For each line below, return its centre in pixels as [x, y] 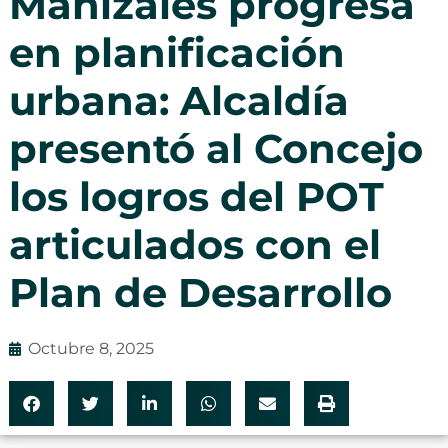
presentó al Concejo [215, 148]
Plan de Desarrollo [200, 292]
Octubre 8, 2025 [90, 348]
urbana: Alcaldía [178, 100]
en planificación [176, 52]
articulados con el [194, 244]
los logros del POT [196, 196]
